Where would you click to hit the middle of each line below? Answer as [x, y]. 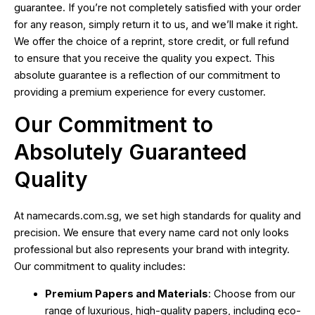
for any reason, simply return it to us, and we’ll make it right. [156, 25]
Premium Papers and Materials [126, 294]
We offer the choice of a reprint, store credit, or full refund [152, 42]
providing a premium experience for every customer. [140, 92]
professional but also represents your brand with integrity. [152, 249]
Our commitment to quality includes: [100, 266]
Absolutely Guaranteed [130, 152]
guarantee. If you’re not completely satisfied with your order [157, 8]
